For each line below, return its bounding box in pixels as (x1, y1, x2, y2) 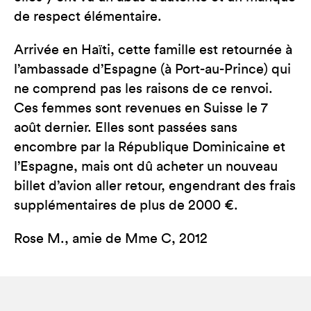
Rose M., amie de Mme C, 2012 (14, 232, 208, 246)
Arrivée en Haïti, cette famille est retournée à (14, 43, 292, 57)
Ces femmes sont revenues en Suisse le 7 (14, 101, 268, 115)
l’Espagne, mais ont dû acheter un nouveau (14, 160, 278, 174)
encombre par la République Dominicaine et (14, 140, 285, 154)
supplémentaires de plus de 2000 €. (14, 199, 238, 212)
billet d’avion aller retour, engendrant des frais (14, 179, 296, 193)
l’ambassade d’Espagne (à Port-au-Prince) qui (14, 62, 291, 76)
